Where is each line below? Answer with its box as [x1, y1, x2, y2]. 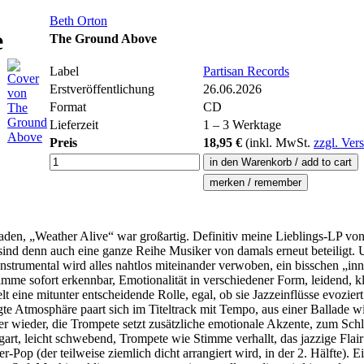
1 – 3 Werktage [203, 118, 281, 132]
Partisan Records [203, 64, 289, 78]
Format [50, 100, 86, 114]
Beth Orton [50, 14, 107, 28]
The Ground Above [50, 32, 157, 45]
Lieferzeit [50, 118, 98, 132]
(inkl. [245, 136, 275, 149]
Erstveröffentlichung [50, 82, 154, 96]
